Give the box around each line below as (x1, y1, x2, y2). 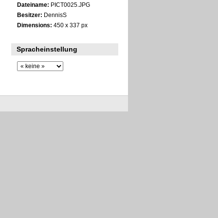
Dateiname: (17, 1, 49, 8)
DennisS (42, 12, 67, 18)
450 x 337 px (52, 22, 88, 29)
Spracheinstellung (17, 45, 78, 53)
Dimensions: (17, 22, 52, 29)
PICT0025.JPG (49, 1, 90, 8)
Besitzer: (17, 12, 42, 18)
